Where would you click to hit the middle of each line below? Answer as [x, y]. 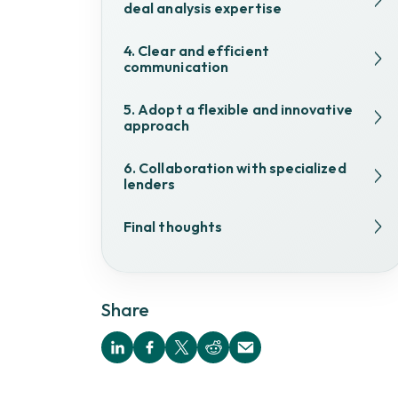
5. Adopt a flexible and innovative [238, 109]
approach [156, 125]
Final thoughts [173, 227]
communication [176, 67]
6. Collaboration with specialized [235, 168]
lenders [150, 184]
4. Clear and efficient [196, 51]
